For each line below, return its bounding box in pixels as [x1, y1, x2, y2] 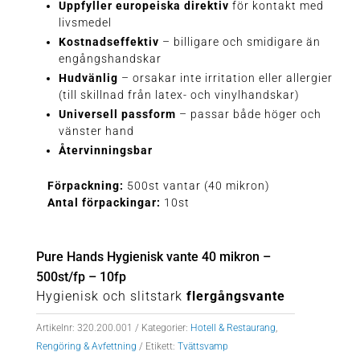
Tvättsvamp [177, 341, 228, 353]
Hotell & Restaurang [190, 322, 276, 334]
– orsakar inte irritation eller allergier [117, 72, 333, 85]
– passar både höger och [175, 108, 321, 121]
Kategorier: [141, 322, 190, 334]
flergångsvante [186, 288, 285, 305]
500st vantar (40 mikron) [123, 179, 270, 193]
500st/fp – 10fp [35, 269, 126, 285]
